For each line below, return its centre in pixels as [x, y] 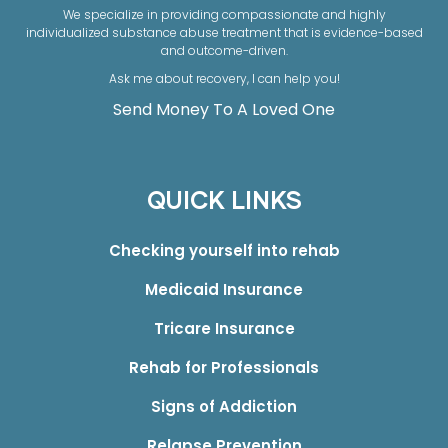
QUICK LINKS [224, 201]
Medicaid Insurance [224, 289]
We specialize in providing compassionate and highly [224, 14]
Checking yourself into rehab [224, 250]
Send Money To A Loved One [224, 109]
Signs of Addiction [224, 406]
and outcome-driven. [224, 50]
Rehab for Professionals [224, 367]
